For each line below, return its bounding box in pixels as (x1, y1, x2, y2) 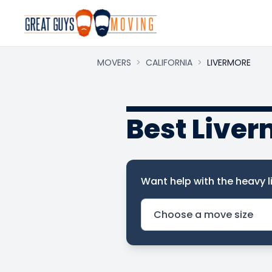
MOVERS (97, 56, 131, 69)
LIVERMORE (207, 56, 251, 69)
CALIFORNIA (146, 56, 192, 69)
